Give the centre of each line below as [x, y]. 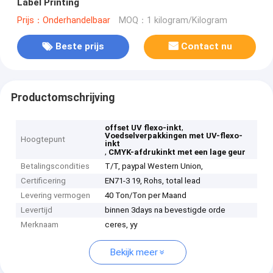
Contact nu [207, 47]
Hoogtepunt [43, 140]
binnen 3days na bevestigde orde [165, 210]
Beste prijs [80, 47]
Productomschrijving [62, 97]
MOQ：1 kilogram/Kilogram [173, 20]
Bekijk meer [134, 253]
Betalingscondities [55, 166]
